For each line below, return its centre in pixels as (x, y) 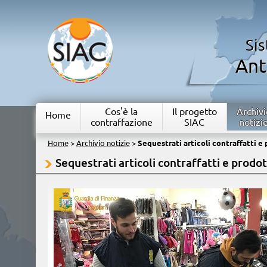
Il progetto (194, 111)
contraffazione (121, 122)
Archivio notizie (103, 143)
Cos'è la (121, 111)
